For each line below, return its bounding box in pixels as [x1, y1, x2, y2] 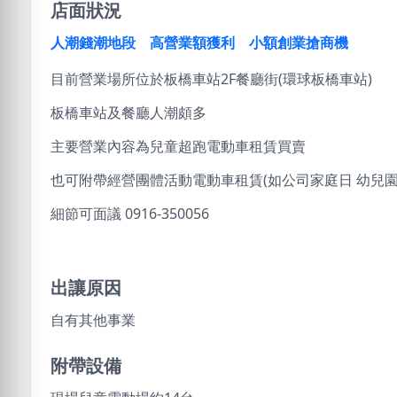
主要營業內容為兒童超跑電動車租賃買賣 [51, 136, 306, 156]
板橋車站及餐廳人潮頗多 [51, 102, 206, 122]
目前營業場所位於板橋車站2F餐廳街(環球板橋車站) [51, 68, 372, 89]
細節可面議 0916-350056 [51, 203, 209, 223]
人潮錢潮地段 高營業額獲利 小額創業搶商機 [51, 32, 348, 52]
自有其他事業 [51, 309, 136, 330]
